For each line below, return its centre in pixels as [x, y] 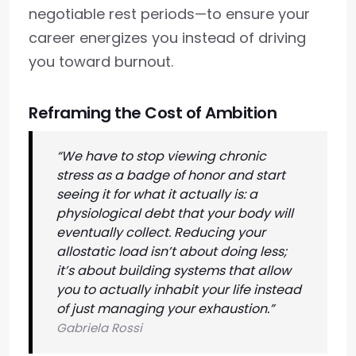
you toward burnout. [101, 62]
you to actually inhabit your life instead [179, 290]
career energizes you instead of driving [167, 38]
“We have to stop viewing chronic [161, 156]
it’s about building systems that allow [174, 271]
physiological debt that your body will [175, 213]
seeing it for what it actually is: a [157, 194]
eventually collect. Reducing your [161, 232]
